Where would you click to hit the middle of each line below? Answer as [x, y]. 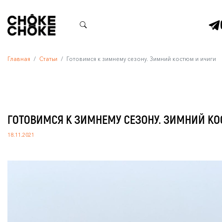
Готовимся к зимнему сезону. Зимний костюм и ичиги [141, 59]
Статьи [48, 59]
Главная [19, 59]
